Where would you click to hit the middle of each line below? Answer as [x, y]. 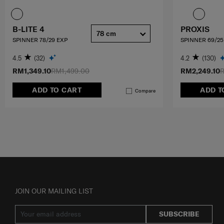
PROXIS [195, 29]
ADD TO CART [57, 90]
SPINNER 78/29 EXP [40, 40]
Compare [145, 91]
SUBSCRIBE [179, 214]
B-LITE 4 [28, 29]
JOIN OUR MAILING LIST [54, 191]
